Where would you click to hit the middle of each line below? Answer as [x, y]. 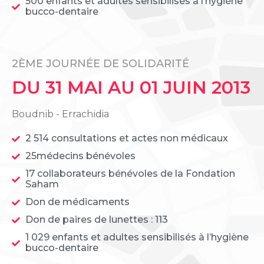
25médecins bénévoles [80, 156]
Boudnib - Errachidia [60, 114]
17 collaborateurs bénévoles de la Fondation [130, 174]
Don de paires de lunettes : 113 [96, 220]
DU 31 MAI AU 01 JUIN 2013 [131, 88]
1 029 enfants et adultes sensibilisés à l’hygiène [137, 237]
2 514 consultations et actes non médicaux [126, 138]
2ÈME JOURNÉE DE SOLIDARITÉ [100, 64]
